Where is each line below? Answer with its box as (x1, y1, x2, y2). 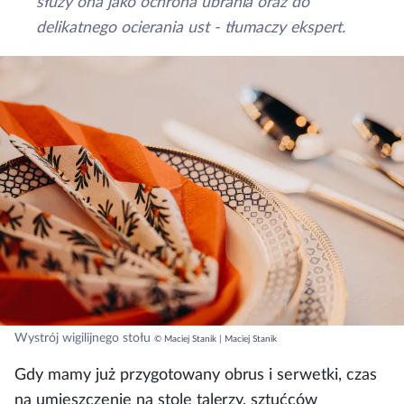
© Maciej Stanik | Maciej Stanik (154, 335, 277, 344)
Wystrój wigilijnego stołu (14, 332, 151, 345)
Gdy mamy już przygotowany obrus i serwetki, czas (14, 367, 378, 383)
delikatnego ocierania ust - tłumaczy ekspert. (36, 19, 346, 35)
